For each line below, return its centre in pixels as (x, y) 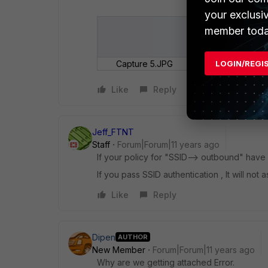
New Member (119, 249)
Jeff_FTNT (113, 132)
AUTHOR (133, 237)
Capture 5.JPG (144, 63)
